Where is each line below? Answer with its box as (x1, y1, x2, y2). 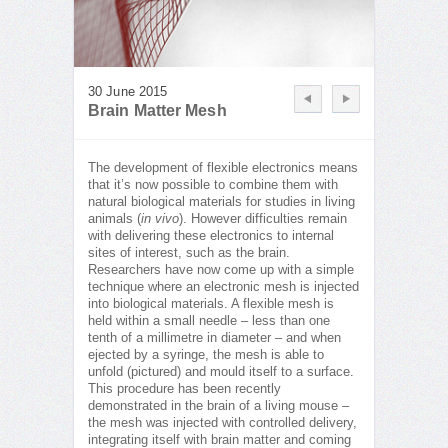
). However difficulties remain (179, 212, 347, 227)
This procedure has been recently (88, 382, 281, 397)
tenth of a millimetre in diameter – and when (88, 331, 341, 346)
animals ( (88, 212, 141, 227)
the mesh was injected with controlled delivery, (88, 416, 357, 431)
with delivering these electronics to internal (88, 229, 334, 244)
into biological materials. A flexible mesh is (88, 297, 334, 312)
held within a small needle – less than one (88, 314, 330, 329)
